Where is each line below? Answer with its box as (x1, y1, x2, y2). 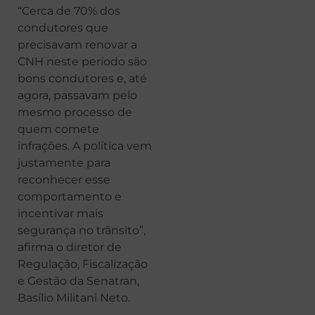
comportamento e (18, 189, 122, 203)
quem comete (18, 122, 99, 136)
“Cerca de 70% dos (18, 4, 120, 18)
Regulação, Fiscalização (18, 257, 148, 271)
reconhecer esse (18, 172, 110, 186)
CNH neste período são (18, 54, 147, 68)
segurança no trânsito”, (18, 223, 146, 237)
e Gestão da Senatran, (18, 274, 139, 288)
